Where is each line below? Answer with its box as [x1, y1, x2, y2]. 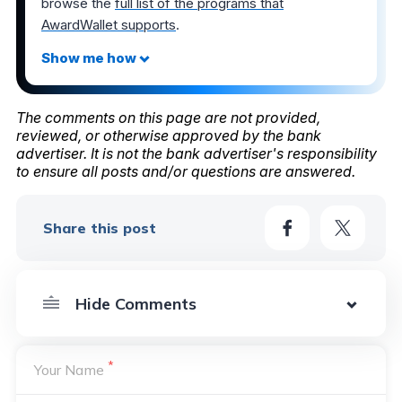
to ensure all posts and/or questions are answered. [16, 162, 355, 181]
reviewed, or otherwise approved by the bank [16, 127, 321, 145]
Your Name [34, 361, 108, 380]
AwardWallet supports [41, 16, 176, 34]
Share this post [43, 219, 156, 238]
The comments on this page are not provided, [16, 109, 320, 127]
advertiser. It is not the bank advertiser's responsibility [16, 144, 377, 163]
